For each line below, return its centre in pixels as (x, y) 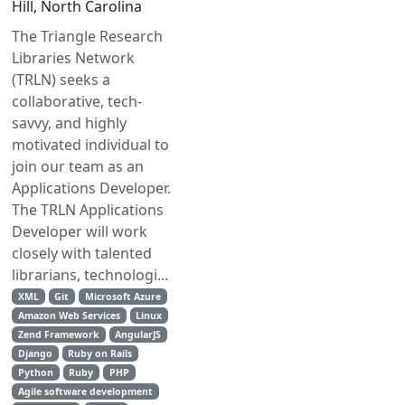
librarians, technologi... (90, 275)
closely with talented (82, 253)
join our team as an (78, 166)
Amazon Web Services (69, 316)
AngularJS (138, 334)
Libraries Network (73, 58)
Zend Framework (58, 334)
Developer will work (80, 231)
